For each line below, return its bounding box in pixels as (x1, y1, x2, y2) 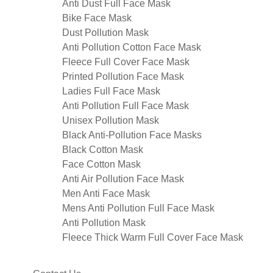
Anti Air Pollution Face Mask (62, 173, 184, 184)
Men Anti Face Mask (62, 188, 150, 199)
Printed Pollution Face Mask (62, 71, 184, 82)
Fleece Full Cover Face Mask (62, 56, 190, 67)
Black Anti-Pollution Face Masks (62, 129, 202, 140)
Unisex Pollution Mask (62, 115, 159, 126)
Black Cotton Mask (62, 144, 143, 155)
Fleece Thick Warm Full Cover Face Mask (62, 232, 243, 243)
